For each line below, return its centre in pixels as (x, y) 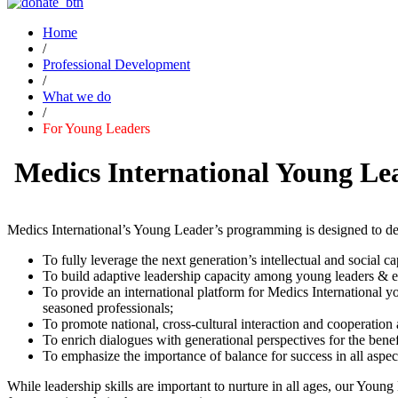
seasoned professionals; (108, 308)
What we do (77, 97)
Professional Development (116, 65)
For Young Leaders (96, 129)
